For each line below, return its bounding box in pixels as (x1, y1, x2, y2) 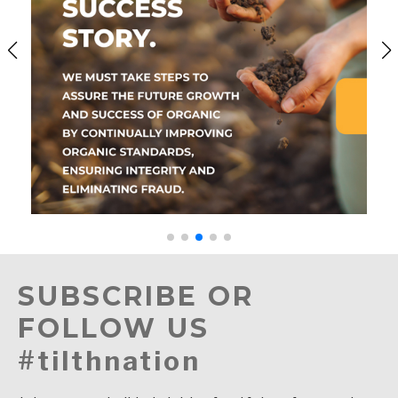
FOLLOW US (18, 312, 210, 346)
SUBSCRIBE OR (18, 280, 254, 314)
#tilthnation (18, 345, 201, 378)
